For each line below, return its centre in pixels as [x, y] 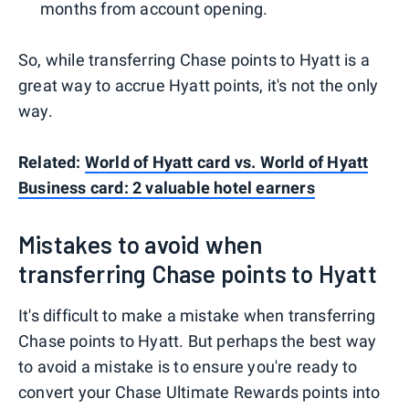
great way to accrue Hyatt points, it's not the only [199, 85]
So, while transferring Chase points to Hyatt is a [194, 59]
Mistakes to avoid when [141, 244]
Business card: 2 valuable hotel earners [167, 187]
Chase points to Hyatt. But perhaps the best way [198, 341]
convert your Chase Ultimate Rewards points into [199, 392]
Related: [52, 162]
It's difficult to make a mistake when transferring [197, 315]
